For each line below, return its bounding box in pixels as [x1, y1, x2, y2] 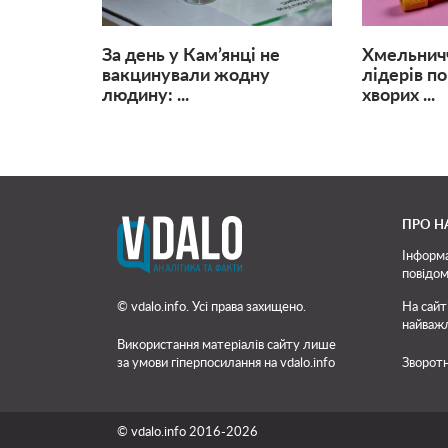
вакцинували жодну [102, 67, 270, 86]
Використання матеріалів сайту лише [117, 338, 336, 351]
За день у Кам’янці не [102, 47, 280, 66]
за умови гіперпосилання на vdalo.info [117, 356, 335, 369]
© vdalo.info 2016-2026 [117, 426, 258, 439]
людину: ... [102, 87, 189, 106]
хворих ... [361, 87, 435, 106]
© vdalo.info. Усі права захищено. [117, 300, 306, 313]
